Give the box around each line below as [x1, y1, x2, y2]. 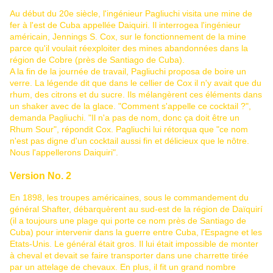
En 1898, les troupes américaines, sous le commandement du [10, 193, 249, 203]
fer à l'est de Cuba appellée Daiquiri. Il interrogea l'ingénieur [10, 20, 241, 30]
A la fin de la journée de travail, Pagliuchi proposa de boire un [10, 66, 246, 77]
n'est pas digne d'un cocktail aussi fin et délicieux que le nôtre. [10, 136, 249, 146]
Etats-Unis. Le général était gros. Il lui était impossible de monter [10, 239, 258, 249]
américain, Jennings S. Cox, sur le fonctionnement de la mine [10, 32, 246, 42]
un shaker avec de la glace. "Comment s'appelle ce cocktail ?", [10, 101, 251, 112]
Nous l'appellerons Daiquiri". [10, 147, 118, 158]
